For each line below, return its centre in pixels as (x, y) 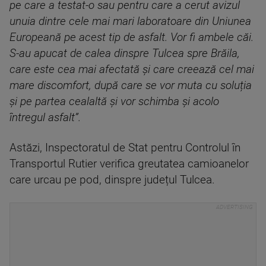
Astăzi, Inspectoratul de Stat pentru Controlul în (125, 148)
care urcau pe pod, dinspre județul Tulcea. (112, 180)
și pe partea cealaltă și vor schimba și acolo (114, 102)
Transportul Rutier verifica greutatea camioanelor (129, 164)
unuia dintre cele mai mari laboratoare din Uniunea (130, 21)
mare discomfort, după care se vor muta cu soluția (131, 85)
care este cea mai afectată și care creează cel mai (132, 69)
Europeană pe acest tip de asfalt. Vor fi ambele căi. (132, 37)
